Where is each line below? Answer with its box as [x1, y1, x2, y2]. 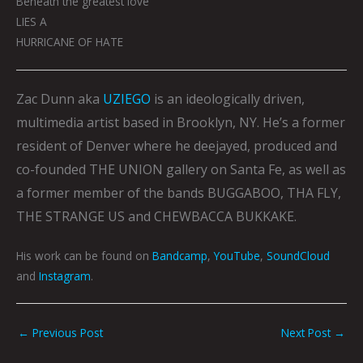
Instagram [39, 268, 91, 284]
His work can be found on [16, 248, 152, 264]
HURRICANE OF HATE [16, 34, 123, 50]
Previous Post [29, 325, 103, 341]
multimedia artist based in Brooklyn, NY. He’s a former [16, 113, 345, 131]
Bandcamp [152, 248, 207, 264]
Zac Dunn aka [16, 89, 103, 108]
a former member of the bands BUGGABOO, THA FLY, [16, 183, 341, 202]
